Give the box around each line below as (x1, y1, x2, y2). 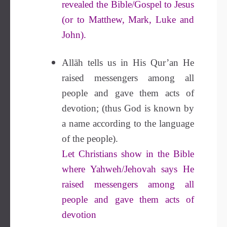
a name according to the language (62, 118, 194, 129)
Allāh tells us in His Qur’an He (62, 57, 194, 68)
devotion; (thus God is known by (62, 103, 194, 113)
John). (62, 29, 86, 40)
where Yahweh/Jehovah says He (62, 164, 194, 174)
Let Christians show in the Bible (62, 148, 194, 159)
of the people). (62, 133, 118, 144)
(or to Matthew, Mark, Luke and (62, 14, 194, 25)
